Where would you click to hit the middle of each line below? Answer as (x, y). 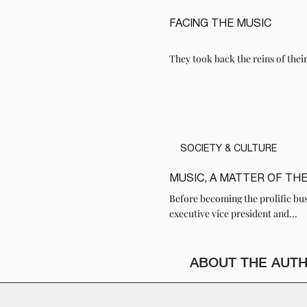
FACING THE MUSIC (220, 24)
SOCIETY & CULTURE (229, 149)
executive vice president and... (233, 213)
